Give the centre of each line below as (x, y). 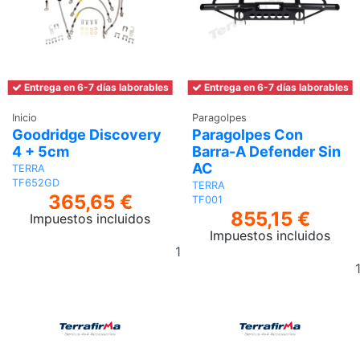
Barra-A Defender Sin (266, 152)
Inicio (25, 117)
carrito (225, 281)
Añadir (225, 242)
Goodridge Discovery (87, 135)
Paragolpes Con (247, 135)
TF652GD (36, 183)
